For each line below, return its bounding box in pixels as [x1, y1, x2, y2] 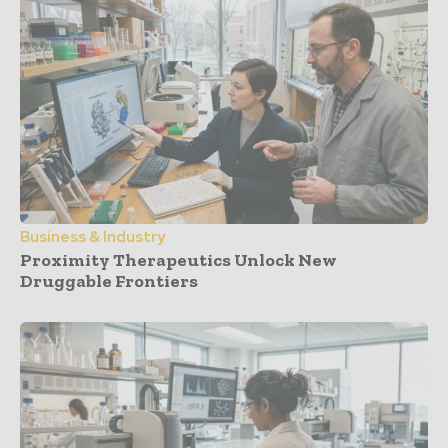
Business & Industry [20, 227, 165, 248]
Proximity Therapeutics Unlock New [20, 249, 337, 272]
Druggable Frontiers [20, 270, 198, 293]
